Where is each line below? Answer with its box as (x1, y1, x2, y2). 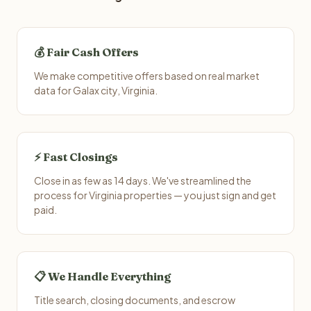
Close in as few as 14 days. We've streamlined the (34, 174, 251, 187)
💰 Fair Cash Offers (34, 45, 139, 59)
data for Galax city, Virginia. (34, 84, 158, 96)
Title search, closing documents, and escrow (34, 294, 235, 306)
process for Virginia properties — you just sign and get (34, 189, 276, 201)
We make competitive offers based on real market (34, 69, 260, 82)
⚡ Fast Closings (34, 150, 118, 164)
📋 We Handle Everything (34, 269, 171, 283)
